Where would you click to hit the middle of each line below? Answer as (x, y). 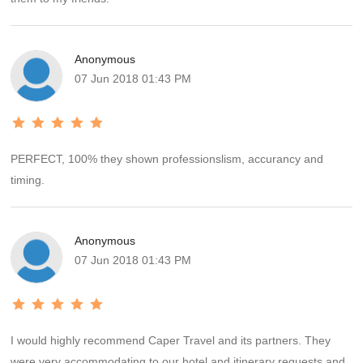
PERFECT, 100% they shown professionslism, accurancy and (167, 159)
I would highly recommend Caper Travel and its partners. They (158, 340)
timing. (28, 180)
